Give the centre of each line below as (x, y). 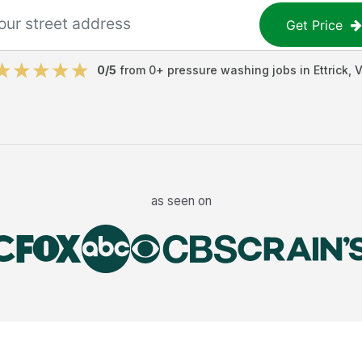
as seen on (181, 200)
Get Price (315, 25)
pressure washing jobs (232, 70)
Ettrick (330, 70)
